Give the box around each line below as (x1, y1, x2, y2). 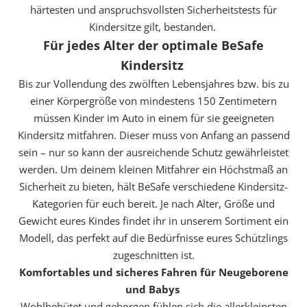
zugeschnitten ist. (112, 247, 195, 262)
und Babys (125, 282, 182, 296)
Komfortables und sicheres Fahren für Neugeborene (19, 265, 288, 279)
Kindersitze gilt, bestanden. (88, 19, 219, 34)
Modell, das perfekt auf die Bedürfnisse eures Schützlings (19, 230, 288, 245)
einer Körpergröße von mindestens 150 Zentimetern (30, 93, 277, 108)
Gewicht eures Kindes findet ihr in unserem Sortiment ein (19, 213, 288, 228)
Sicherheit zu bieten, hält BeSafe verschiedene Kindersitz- (19, 179, 288, 193)
